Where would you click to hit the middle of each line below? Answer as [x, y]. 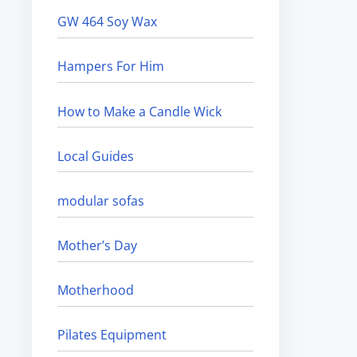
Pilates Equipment [112, 335]
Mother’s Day [98, 246]
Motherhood [96, 290]
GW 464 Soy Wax [108, 22]
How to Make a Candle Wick [140, 111]
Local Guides [96, 156]
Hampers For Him [111, 67]
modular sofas [101, 200]
